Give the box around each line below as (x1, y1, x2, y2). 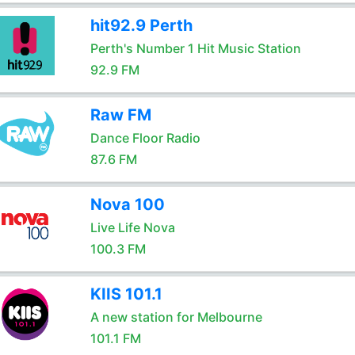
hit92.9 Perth (90, 16, 193, 35)
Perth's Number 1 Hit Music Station (90, 40, 301, 56)
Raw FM (90, 105, 151, 124)
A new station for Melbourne (90, 309, 262, 325)
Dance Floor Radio (90, 130, 200, 146)
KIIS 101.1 (90, 284, 162, 303)
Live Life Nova (90, 219, 175, 235)
